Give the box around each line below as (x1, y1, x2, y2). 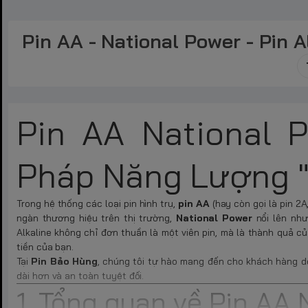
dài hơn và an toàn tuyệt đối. (16, 269, 144, 283)
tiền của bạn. (16, 241, 74, 254)
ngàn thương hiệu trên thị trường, (16, 212, 176, 225)
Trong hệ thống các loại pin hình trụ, (16, 197, 178, 210)
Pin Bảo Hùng (31, 255, 98, 268)
